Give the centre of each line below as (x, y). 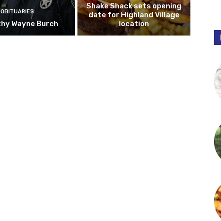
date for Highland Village (134, 15)
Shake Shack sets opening (134, 6)
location (134, 24)
